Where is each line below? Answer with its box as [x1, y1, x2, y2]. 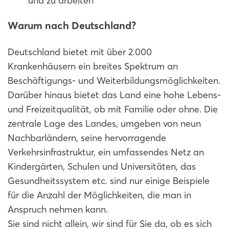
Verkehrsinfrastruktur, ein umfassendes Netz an [8, 146, 204, 158]
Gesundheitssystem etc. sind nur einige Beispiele [8, 175, 210, 187]
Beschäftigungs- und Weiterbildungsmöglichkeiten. [8, 75, 220, 86]
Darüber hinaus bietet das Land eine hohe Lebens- [8, 89, 221, 101]
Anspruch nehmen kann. [8, 203, 108, 215]
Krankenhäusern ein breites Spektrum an [8, 60, 178, 72]
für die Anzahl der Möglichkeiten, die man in [8, 189, 191, 201]
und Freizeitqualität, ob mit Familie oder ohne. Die [8, 103, 218, 115]
